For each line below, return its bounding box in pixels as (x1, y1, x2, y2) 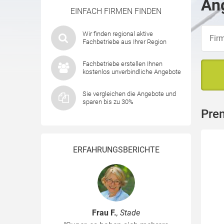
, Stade (116, 208, 140, 217)
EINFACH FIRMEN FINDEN (70, 6, 161, 16)
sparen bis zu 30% (82, 98, 133, 105)
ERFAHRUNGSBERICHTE (72, 145, 159, 154)
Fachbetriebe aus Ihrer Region (82, 38, 166, 45)
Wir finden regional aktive (82, 30, 153, 37)
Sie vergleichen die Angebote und (82, 90, 176, 97)
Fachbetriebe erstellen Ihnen (82, 60, 162, 67)
